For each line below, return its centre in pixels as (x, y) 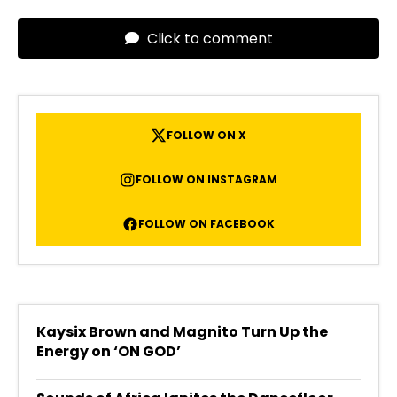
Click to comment (208, 39)
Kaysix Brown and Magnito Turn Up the (182, 332)
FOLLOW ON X (206, 135)
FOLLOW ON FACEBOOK (206, 224)
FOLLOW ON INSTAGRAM (206, 179)
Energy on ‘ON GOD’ (109, 351)
